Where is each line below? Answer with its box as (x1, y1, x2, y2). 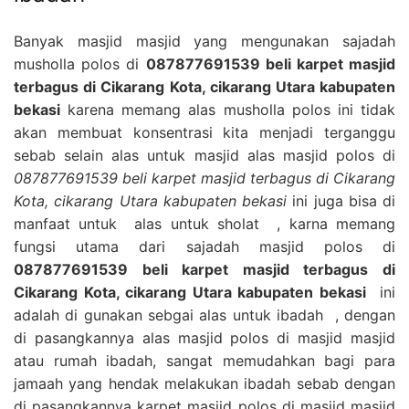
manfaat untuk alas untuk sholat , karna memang (14, 214, 395, 233)
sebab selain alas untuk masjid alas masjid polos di (14, 145, 395, 164)
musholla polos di (14, 54, 146, 73)
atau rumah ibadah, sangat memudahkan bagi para (14, 351, 395, 370)
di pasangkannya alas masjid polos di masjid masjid (14, 328, 395, 347)
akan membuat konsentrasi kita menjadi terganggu (14, 122, 395, 142)
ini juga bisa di (287, 191, 395, 210)
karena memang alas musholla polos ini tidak (60, 100, 395, 119)
